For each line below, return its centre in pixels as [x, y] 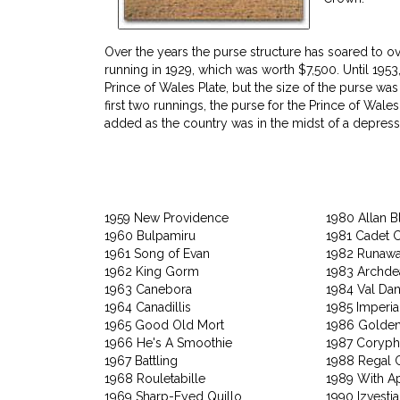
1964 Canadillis [148, 307]
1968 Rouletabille [155, 378]
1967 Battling [141, 360]
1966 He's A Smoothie [168, 342]
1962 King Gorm [152, 271]
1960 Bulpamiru [150, 235]
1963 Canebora [148, 289]
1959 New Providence [167, 217]
